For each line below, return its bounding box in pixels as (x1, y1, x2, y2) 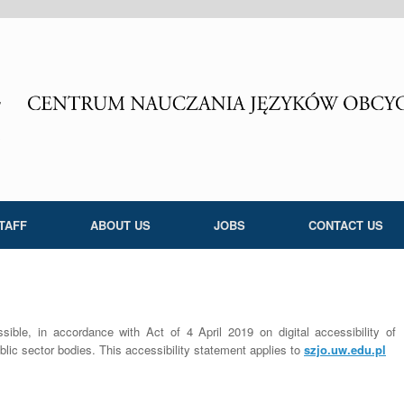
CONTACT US (308, 216, 383, 234)
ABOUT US (89, 216, 151, 234)
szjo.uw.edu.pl (304, 341, 386, 359)
